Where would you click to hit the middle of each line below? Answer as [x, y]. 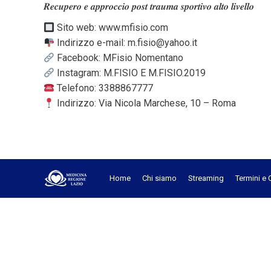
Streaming [206, 178]
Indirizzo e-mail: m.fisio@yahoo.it [126, 43]
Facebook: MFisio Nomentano [119, 58]
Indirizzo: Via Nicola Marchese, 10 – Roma [145, 103]
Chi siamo [159, 178]
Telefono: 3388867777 [104, 88]
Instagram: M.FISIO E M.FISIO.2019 [130, 73]
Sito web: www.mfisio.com [112, 28]
